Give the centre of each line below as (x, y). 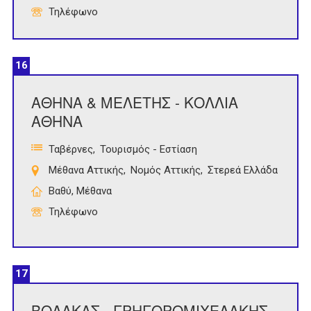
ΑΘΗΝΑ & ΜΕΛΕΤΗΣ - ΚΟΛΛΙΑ (135, 102)
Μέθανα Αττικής (86, 170)
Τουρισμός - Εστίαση (149, 150)
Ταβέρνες (71, 150)
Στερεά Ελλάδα (243, 170)
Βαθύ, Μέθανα (80, 191)
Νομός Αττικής (166, 170)
